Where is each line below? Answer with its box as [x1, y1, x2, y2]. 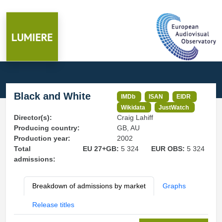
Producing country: [14, 124, 80, 132]
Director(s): [14, 113, 52, 122]
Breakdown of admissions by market [32, 182, 146, 190]
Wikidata [121, 104, 146, 111]
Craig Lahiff [117, 113, 153, 122]
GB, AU [117, 124, 140, 132]
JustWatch [159, 104, 189, 111]
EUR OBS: [151, 145, 187, 153]
